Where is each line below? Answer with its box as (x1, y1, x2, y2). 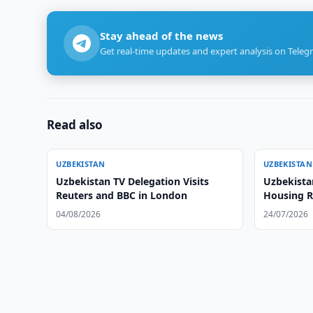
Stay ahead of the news (100, 29, 224, 43)
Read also (47, 117, 103, 133)
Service (263, 203, 298, 216)
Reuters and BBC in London (56, 189, 188, 202)
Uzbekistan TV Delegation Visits (56, 175, 210, 188)
